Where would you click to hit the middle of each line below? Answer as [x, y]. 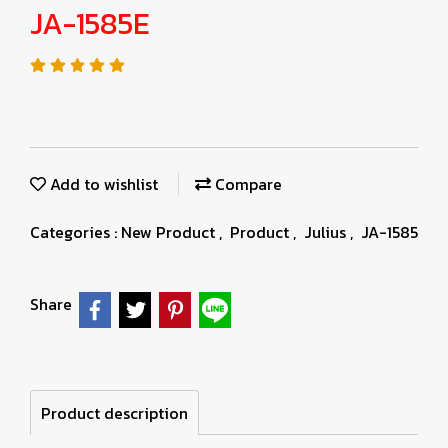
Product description [114, 413]
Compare [246, 184]
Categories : [75, 232]
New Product [170, 232]
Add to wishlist [102, 184]
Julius [327, 232]
